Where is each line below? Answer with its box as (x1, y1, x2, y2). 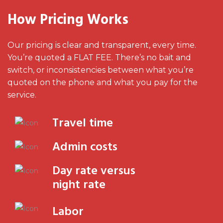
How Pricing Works (7, 10, 128, 29)
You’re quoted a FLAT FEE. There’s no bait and (7, 52, 191, 62)
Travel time (52, 114, 113, 131)
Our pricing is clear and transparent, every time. (7, 40, 196, 50)
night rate (52, 176, 106, 193)
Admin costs (52, 138, 117, 155)
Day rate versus (52, 162, 135, 179)
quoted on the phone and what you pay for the (7, 77, 198, 87)
